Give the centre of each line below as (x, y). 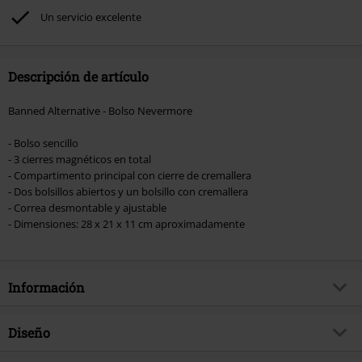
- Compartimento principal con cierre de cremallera (130, 175)
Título (22, 351)
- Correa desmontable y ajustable (87, 207)
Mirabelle (211, 351)
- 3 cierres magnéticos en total (80, 159)
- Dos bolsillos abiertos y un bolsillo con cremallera (128, 191)
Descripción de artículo (78, 76)
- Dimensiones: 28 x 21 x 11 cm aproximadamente (126, 223)
